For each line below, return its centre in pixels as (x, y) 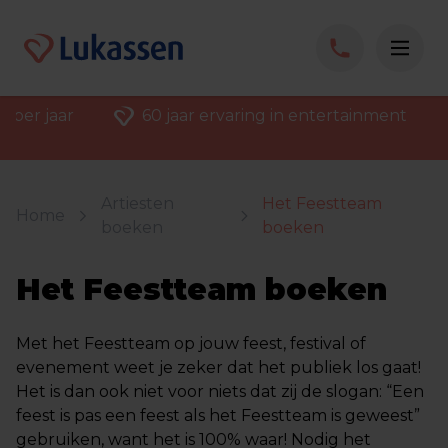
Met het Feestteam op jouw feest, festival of (191, 343)
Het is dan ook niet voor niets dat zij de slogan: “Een (220, 391)
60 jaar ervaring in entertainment (274, 115)
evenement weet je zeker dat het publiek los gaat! (218, 367)
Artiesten (137, 203)
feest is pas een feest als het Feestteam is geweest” (218, 415)
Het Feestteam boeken (201, 289)
